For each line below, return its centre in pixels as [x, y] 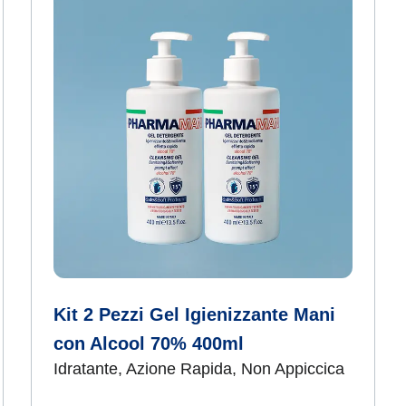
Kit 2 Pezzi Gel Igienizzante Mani [194, 314]
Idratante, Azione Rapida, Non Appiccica [199, 369]
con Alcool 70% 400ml [149, 343]
